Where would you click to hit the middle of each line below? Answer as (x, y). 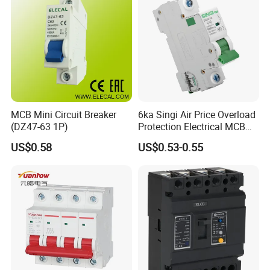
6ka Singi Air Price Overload (196, 115)
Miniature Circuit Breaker (190, 139)
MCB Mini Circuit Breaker (64, 115)
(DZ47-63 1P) (40, 127)
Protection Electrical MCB (191, 127)
